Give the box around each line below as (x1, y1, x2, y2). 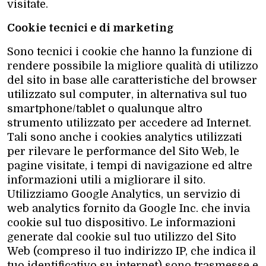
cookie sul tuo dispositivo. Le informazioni (7, 216, 236, 229)
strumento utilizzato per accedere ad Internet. (7, 116, 251, 129)
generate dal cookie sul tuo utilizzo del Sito (7, 230, 236, 243)
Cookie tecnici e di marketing (7, 21, 174, 34)
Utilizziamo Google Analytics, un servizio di (7, 188, 240, 200)
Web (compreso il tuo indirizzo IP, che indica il (7, 245, 256, 257)
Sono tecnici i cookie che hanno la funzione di (7, 45, 252, 58)
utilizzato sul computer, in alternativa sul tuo (7, 88, 247, 100)
